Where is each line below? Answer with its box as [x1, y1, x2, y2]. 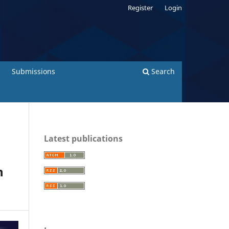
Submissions [11, 66, 55, 76]
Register [128, 3, 153, 12]
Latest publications [44, 132, 123, 144]
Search [149, 66, 175, 76]
